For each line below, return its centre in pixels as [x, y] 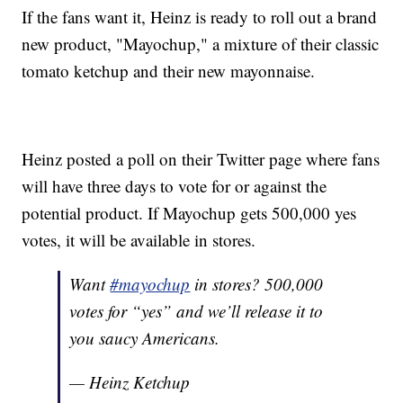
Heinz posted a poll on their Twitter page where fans [201, 159]
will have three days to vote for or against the [175, 186]
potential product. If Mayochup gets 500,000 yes [189, 213]
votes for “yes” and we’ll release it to [197, 311]
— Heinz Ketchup [130, 382]
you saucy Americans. [145, 338]
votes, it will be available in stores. [139, 240]
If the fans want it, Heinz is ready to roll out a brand [200, 17]
